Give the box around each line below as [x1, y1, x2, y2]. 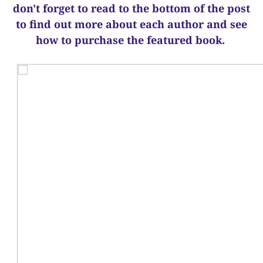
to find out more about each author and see [16, 17, 247, 31]
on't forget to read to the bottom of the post [20, 1, 250, 15]
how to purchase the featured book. [35, 33, 228, 47]
